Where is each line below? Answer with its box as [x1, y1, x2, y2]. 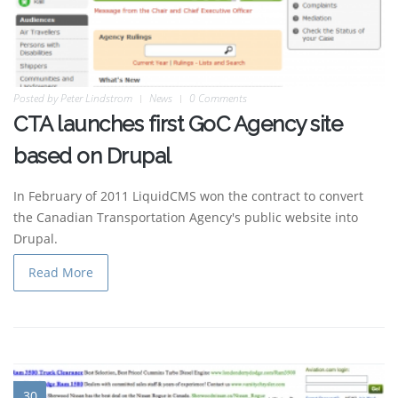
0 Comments [189, 91, 247, 107]
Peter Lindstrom [60, 91, 132, 107]
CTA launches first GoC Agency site [13, 111, 342, 138]
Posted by [13, 91, 60, 107]
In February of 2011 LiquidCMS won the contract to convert [13, 187, 363, 205]
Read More [28, 264, 93, 282]
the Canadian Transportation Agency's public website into [13, 209, 358, 227]
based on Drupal [13, 143, 171, 170]
